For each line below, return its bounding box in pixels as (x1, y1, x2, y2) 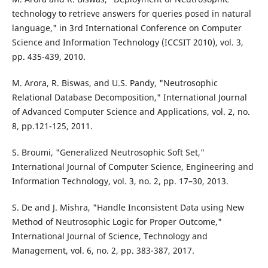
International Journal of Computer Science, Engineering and (11, 161, 254, 173)
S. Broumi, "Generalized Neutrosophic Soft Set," (11, 147, 205, 159)
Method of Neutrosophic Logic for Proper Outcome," (11, 216, 222, 228)
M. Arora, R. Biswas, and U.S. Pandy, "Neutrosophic (11, 77, 218, 89)
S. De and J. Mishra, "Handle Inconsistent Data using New (11, 202, 244, 214)
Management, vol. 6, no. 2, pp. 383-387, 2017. (11, 245, 194, 257)
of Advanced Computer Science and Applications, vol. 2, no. (11, 106, 250, 118)
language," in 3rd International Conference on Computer (11, 22, 242, 34)
